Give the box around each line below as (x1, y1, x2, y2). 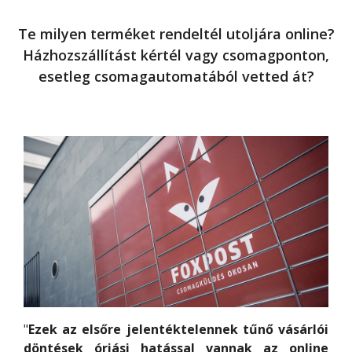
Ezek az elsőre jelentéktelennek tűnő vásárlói (28, 321, 328, 339)
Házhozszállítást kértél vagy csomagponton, (23, 46, 329, 64)
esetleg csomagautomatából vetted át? (38, 67, 314, 86)
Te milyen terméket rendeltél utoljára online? (17, 24, 335, 43)
